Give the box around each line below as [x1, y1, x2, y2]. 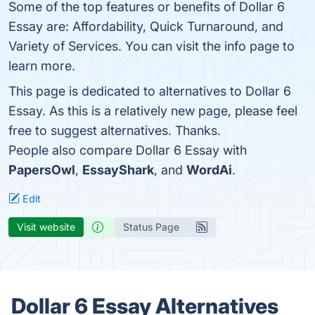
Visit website [17, 221, 75, 233]
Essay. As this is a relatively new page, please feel [8, 103, 297, 118]
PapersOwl [8, 162, 75, 177]
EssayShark [82, 162, 154, 177]
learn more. [8, 58, 75, 73]
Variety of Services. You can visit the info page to [8, 39, 295, 53]
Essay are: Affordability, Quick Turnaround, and [8, 19, 283, 34]
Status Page [123, 221, 179, 233]
